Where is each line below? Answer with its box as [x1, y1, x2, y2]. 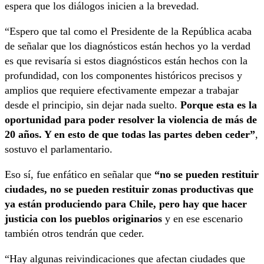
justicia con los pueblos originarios [5, 213, 165, 225]
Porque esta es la [180, 99, 257, 111]
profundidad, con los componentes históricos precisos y [5, 70, 242, 82]
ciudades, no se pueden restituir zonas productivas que [5, 183, 253, 196]
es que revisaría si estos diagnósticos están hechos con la [5, 55, 247, 67]
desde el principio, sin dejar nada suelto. [5, 99, 180, 111]
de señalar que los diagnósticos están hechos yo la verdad [5, 40, 250, 52]
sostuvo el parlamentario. [5, 143, 113, 156]
